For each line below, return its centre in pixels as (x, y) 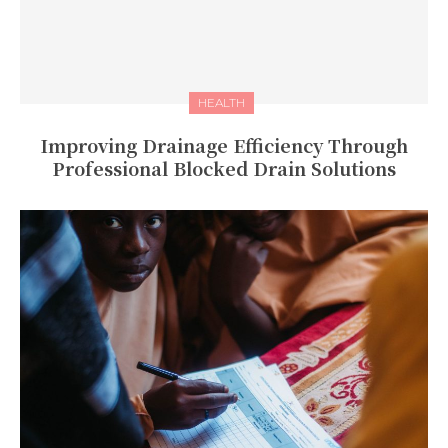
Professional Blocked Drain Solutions (224, 167)
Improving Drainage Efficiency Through (224, 144)
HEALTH (221, 102)
